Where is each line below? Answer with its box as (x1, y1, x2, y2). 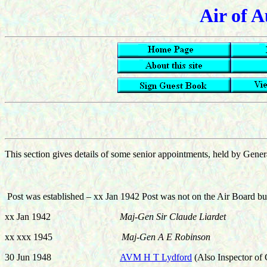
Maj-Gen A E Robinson (122, 232, 210, 242)
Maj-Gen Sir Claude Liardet (120, 212, 226, 222)
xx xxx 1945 (5, 232, 122, 242)
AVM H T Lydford (120, 252, 192, 262)
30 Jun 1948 (5, 252, 120, 262)
